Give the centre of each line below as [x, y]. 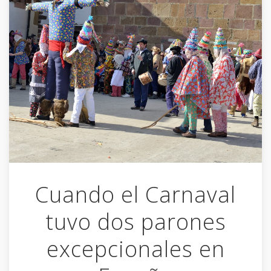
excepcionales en [135, 249]
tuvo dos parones [135, 222]
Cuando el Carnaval [135, 195]
